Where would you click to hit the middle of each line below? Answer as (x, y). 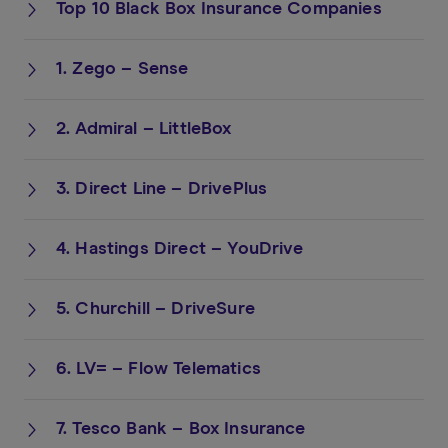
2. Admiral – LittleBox (144, 129)
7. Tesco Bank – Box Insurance (181, 429)
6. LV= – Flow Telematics (158, 369)
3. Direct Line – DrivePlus (162, 189)
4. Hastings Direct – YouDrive (180, 249)
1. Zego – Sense (122, 69)
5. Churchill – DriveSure (155, 309)
